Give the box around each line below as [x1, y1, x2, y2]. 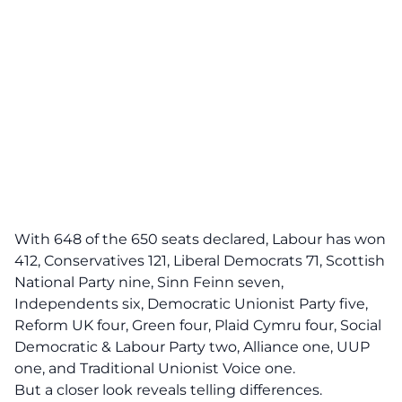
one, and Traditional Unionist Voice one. [14, 360, 295, 377]
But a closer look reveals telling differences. [14, 381, 322, 398]
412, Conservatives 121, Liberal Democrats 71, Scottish [14, 252, 385, 269]
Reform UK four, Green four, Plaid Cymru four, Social [14, 317, 381, 334]
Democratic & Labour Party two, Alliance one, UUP [14, 338, 370, 355]
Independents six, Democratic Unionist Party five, [14, 295, 368, 312]
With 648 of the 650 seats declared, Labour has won [14, 231, 386, 248]
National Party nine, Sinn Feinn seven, [14, 274, 284, 291]
